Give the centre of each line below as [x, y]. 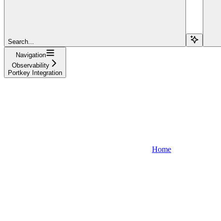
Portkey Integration [35, 73]
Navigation [31, 55]
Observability [31, 65]
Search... [21, 41]
